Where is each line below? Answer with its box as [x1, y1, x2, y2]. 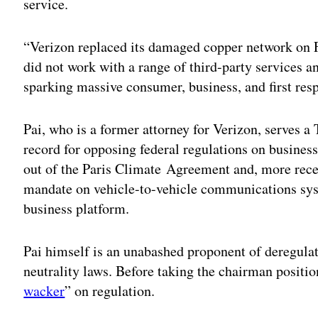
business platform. [23, 198, 130, 218]
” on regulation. [65, 280, 155, 300]
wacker [23, 280, 65, 300]
